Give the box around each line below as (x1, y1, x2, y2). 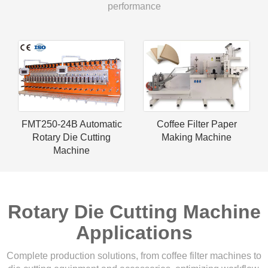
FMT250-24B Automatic (21, 119, 122, 129)
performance (107, 1, 161, 11)
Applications (75, 222, 193, 243)
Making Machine (162, 132, 232, 142)
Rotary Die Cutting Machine (7, 201, 261, 223)
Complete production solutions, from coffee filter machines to (7, 251, 261, 261)
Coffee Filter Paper (156, 119, 237, 129)
